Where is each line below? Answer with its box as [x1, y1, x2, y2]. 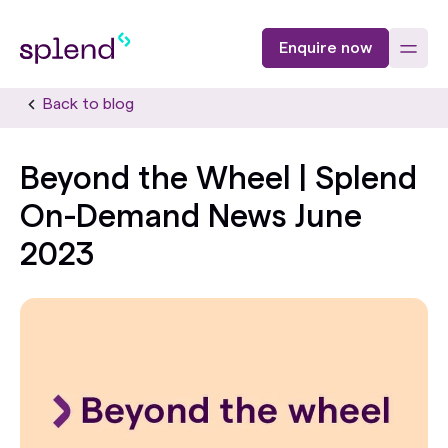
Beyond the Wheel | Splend [20, 163, 417, 195]
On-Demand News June [20, 201, 362, 233]
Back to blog [43, 96, 134, 112]
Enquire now [278, 40, 372, 56]
